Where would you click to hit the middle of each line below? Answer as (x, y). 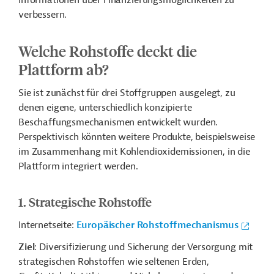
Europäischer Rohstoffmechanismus (157, 225)
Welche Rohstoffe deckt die (108, 51)
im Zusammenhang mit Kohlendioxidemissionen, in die (134, 152)
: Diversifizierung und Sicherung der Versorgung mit (144, 247)
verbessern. (43, 15)
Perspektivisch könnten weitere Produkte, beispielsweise (137, 137)
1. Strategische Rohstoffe (85, 202)
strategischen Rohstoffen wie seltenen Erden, (114, 262)
